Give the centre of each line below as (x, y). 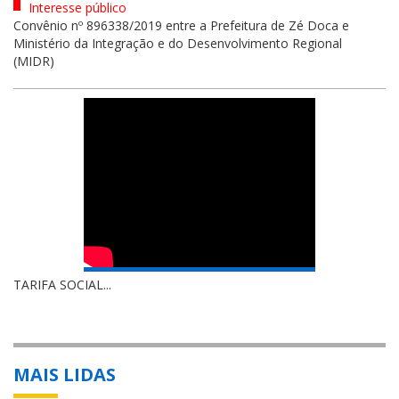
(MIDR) (34, 61)
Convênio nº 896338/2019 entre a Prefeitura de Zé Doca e (181, 25)
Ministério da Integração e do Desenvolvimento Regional (178, 43)
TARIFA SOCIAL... (62, 284)
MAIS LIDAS (65, 374)
